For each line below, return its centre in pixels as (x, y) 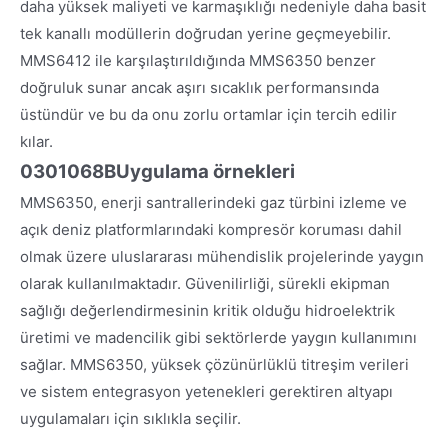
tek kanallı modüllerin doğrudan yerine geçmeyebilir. (205, 33)
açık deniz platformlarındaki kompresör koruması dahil (211, 229)
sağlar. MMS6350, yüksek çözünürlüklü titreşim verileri (214, 364)
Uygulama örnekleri (205, 171)
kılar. (36, 141)
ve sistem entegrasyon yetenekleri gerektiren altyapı (206, 391)
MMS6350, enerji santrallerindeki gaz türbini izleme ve (213, 202)
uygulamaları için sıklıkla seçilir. (130, 418)
